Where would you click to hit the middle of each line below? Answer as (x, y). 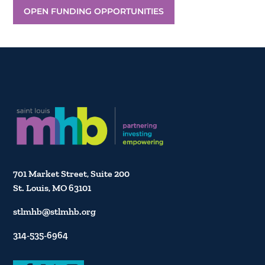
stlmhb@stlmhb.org (55, 211)
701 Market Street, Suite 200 (72, 173)
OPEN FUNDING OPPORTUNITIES (94, 11)
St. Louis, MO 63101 (52, 188)
